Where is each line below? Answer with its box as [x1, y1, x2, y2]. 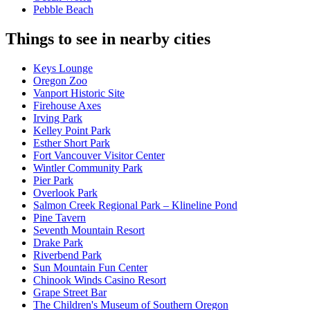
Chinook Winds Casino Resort [33, 274, 166, 286]
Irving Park [33, 112, 82, 125]
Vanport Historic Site [33, 87, 125, 100]
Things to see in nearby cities [6, 30, 210, 48]
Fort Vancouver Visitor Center [33, 149, 165, 162]
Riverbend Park [33, 249, 102, 262]
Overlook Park [33, 187, 98, 199]
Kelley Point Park [33, 125, 111, 137]
